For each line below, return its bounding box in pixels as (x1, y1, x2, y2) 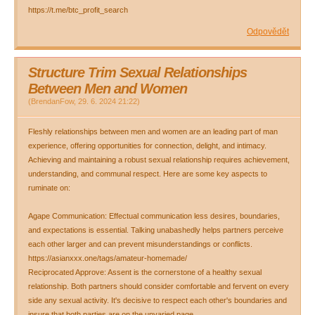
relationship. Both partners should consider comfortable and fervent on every (28, 282, 289, 290)
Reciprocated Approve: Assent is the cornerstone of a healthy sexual (28, 268, 262, 276)
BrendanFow (31, 97, 74, 105)
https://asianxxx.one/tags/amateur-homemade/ (28, 254, 187, 262)
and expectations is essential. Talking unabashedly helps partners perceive (28, 226, 283, 234)
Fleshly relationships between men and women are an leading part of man (28, 127, 278, 136)
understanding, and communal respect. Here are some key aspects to (28, 169, 267, 178)
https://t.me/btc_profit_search (28, 6, 128, 14)
